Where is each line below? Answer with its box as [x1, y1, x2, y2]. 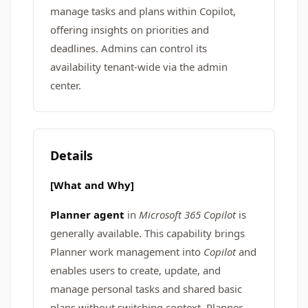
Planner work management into [50, 245, 201, 258]
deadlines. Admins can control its [50, 41, 207, 55]
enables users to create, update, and [50, 263, 221, 277]
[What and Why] [50, 178, 134, 192]
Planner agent [50, 208, 127, 221]
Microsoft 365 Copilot [139, 208, 236, 221]
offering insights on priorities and [50, 23, 209, 36]
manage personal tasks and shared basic [50, 282, 242, 296]
